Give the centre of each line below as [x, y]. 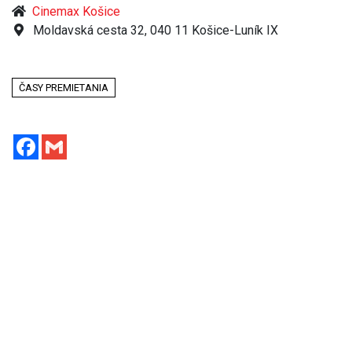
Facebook [66, 140]
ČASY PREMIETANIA [64, 87]
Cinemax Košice [76, 11]
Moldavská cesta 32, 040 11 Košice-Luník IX [154, 30]
